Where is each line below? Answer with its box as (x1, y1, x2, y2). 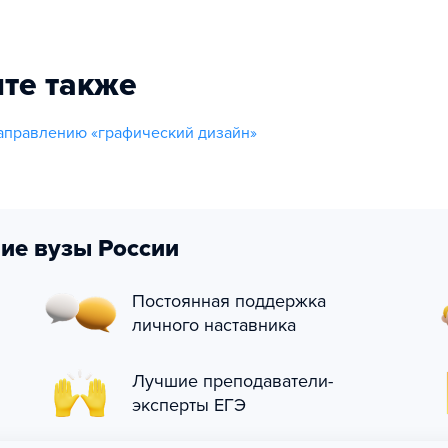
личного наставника (132, 314, 296, 336)
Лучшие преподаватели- (132, 370, 333, 392)
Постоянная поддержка (132, 290, 326, 312)
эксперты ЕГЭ (132, 394, 246, 416)
